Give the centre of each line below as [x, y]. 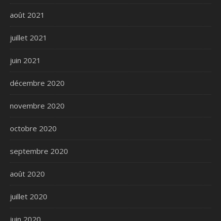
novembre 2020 [37, 105]
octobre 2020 [33, 128]
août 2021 [27, 15]
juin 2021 [25, 60]
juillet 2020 [29, 196]
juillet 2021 [29, 37]
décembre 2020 [37, 83]
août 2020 [27, 173]
